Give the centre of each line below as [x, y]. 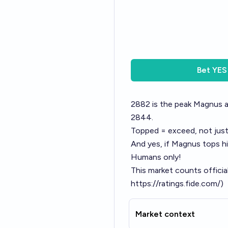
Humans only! [156, 157]
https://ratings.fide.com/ [176, 183]
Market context [165, 214]
